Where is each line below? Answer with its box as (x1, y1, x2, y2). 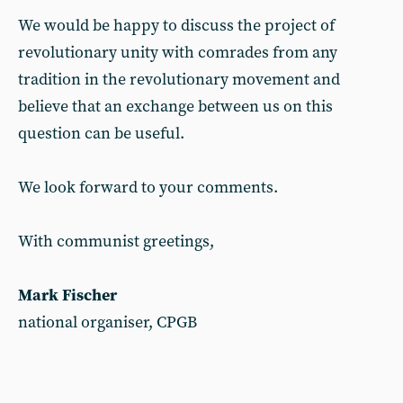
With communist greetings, (18, 231, 214, 252)
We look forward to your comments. (18, 177, 278, 198)
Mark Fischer (18, 285, 117, 306)
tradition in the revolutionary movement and (18, 69, 340, 90)
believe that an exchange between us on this (18, 96, 333, 117)
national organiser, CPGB (18, 312, 201, 333)
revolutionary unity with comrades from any (18, 42, 337, 63)
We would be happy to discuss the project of (18, 15, 335, 36)
